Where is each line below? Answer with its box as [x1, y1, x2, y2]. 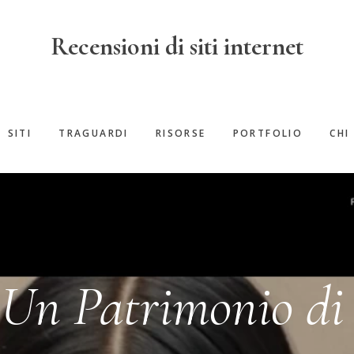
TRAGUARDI [58, 126, 129, 140]
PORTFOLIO [232, 126, 303, 140]
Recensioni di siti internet [51, 31, 303, 62]
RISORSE [155, 126, 206, 140]
